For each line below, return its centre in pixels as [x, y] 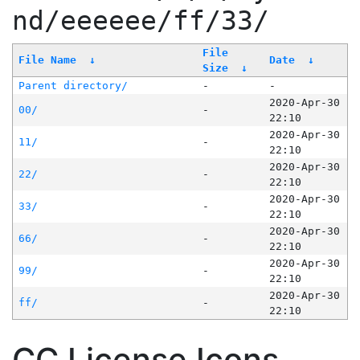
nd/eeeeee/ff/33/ [141, 21]
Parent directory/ [73, 86]
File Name [47, 60]
